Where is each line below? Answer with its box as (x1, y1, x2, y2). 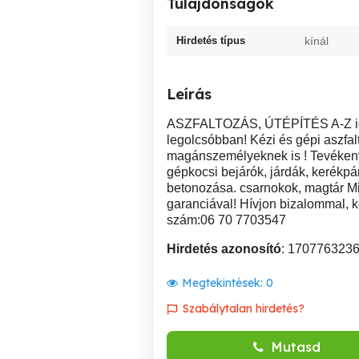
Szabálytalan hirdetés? (183, 301, 305, 316)
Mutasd (272, 339, 321, 355)
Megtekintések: (182, 276, 266, 290)
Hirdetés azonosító (167, 242, 281, 256)
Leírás (167, 85, 212, 103)
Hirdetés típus (176, 34, 245, 46)
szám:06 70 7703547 (167, 213, 286, 227)
